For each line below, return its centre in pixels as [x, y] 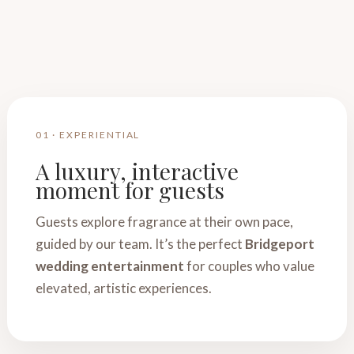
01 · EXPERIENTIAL [88, 135]
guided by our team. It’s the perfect [140, 244]
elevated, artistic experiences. [123, 288]
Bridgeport [279, 244]
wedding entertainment [109, 266]
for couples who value [249, 266]
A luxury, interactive [137, 171]
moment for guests [130, 190]
